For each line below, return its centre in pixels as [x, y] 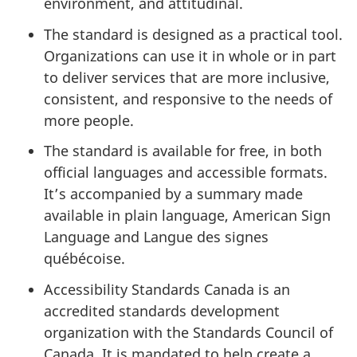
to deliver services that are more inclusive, [187, 77]
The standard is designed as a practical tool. [193, 34]
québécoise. [84, 259]
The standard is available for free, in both [183, 151]
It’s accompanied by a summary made [173, 194]
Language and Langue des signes [156, 237]
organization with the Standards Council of [188, 332]
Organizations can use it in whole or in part [190, 55]
